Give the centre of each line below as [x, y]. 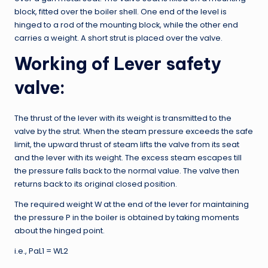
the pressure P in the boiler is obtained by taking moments [127, 218]
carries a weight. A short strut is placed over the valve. [118, 38]
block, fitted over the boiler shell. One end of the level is [121, 12]
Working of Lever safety [118, 64]
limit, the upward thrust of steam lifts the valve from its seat [127, 145]
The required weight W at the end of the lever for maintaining [132, 205]
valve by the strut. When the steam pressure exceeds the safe [134, 132]
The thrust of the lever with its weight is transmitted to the [123, 118]
